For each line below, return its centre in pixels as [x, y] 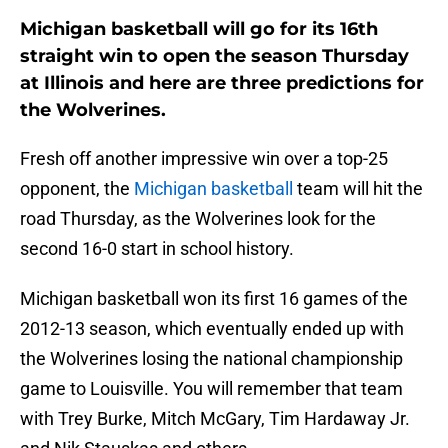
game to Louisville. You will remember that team [211, 389]
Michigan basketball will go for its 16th [199, 29]
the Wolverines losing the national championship [211, 359]
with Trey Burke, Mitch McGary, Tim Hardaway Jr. [215, 419]
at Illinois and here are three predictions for [222, 83]
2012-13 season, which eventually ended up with [212, 329]
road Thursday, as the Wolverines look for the [198, 219]
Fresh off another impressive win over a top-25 [204, 159]
